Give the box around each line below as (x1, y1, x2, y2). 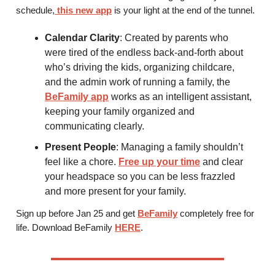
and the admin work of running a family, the (45, 76, 230, 87)
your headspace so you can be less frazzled (45, 171, 235, 182)
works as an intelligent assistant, (109, 91, 252, 102)
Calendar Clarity (45, 32, 120, 43)
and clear (200, 156, 243, 167)
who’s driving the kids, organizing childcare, (45, 61, 234, 72)
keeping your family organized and (45, 106, 195, 117)
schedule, (16, 4, 55, 15)
